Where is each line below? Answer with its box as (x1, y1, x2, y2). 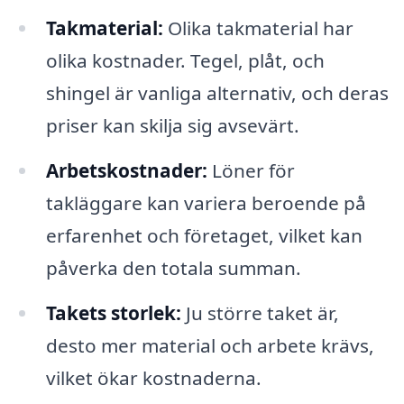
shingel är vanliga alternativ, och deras (45, 80, 389, 106)
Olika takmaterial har (162, 15, 353, 41)
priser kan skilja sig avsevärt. (45, 113, 299, 139)
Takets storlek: (45, 299, 181, 326)
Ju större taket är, (180, 299, 339, 326)
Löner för (207, 158, 295, 184)
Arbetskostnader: (45, 158, 207, 184)
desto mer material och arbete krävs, (45, 332, 374, 358)
